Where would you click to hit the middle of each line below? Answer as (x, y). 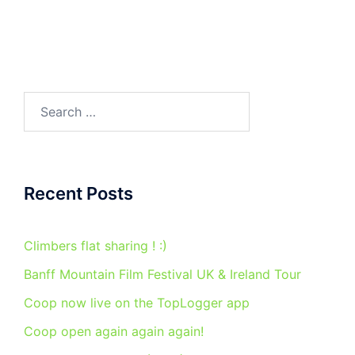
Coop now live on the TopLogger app (137, 303)
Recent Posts (78, 193)
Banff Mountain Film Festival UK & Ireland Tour (162, 274)
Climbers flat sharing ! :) (95, 246)
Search (44, 101)
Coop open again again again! (114, 331)
